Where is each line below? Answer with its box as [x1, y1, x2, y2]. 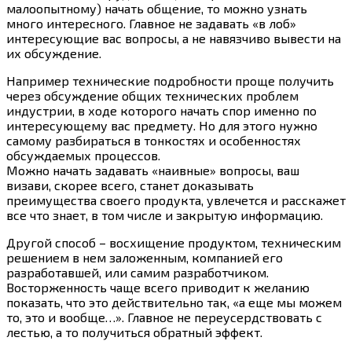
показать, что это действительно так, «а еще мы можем [6, 294, 342, 310]
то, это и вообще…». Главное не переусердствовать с [6, 309, 322, 324]
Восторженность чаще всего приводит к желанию [6, 279, 310, 295]
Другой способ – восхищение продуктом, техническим [6, 234, 341, 250]
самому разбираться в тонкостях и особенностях [6, 132, 301, 148]
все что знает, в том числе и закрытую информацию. [6, 207, 323, 222]
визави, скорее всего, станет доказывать [6, 177, 254, 192]
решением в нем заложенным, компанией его [6, 249, 283, 265]
